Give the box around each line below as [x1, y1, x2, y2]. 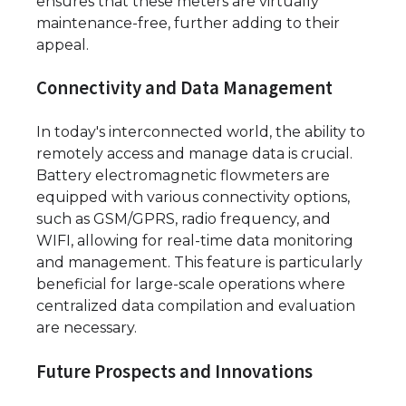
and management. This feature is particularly [36, 254, 362, 272]
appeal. [36, 35, 89, 53]
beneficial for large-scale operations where [36, 275, 345, 294]
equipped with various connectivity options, [36, 188, 350, 207]
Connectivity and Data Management [36, 76, 333, 101]
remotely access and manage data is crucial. [36, 145, 353, 163]
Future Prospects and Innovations [36, 359, 313, 383]
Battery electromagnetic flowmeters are [36, 167, 330, 185]
